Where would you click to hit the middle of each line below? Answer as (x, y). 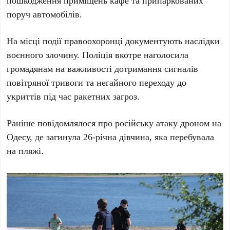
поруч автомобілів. (45, 14)
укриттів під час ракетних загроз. (73, 96)
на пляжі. (25, 151)
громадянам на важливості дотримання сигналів (103, 69)
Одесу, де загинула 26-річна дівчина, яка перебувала (111, 137)
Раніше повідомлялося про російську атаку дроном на (114, 123)
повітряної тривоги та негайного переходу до (97, 82)
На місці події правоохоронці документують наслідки (113, 41)
